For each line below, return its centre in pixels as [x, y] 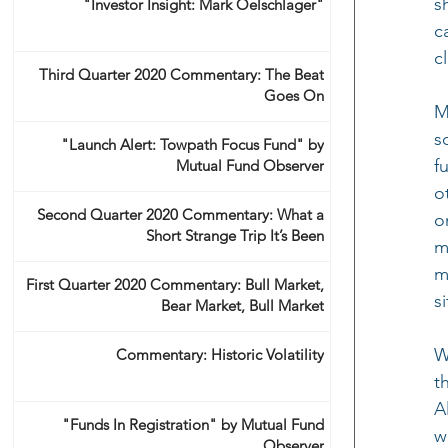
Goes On [294, 95]
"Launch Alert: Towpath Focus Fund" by [192, 144]
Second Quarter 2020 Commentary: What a [180, 214]
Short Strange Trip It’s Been [235, 235]
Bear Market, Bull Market [242, 305]
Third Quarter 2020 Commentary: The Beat [181, 74]
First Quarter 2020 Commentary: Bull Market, [175, 284]
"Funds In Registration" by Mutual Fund [193, 424]
